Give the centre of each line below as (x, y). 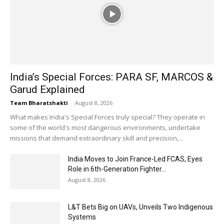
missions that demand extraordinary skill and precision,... (96, 138)
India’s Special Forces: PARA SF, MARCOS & (111, 77)
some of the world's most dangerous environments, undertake (105, 127)
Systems (82, 217)
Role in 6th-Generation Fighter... (117, 169)
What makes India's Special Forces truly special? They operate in (107, 117)
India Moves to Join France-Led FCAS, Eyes (135, 159)
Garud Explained (47, 89)
